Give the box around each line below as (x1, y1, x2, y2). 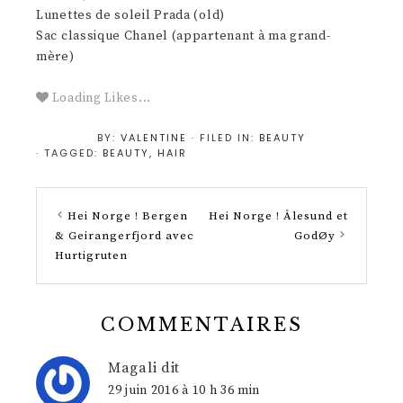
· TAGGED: (36, 145, 103, 160)
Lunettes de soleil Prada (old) (36, 6, 225, 23)
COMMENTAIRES (100, 314, 303, 336)
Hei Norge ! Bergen (67, 209, 188, 224)
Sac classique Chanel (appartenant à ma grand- (36, 27, 331, 44)
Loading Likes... (51, 89, 151, 106)
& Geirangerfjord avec (55, 228, 194, 244)
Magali (108, 359, 157, 378)
